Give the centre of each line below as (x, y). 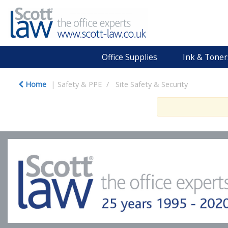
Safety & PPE (80, 84)
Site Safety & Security (152, 84)
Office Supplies (130, 57)
